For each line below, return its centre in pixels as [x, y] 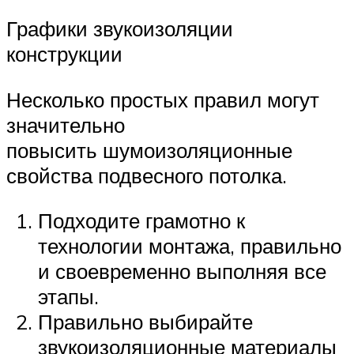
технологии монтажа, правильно [190, 246]
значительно [66, 124]
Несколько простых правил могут [163, 99]
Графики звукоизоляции [120, 29]
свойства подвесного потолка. [147, 175]
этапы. [68, 297]
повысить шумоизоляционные [149, 150]
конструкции [64, 54]
